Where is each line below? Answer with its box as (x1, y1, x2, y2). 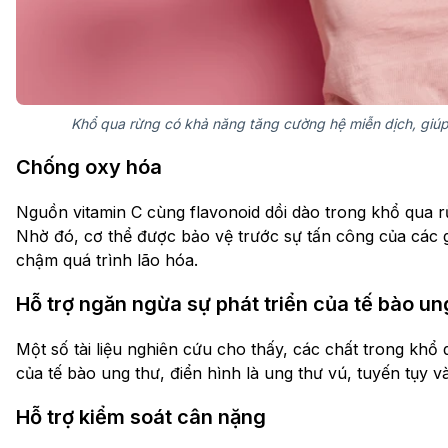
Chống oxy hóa (16, 154, 162, 179)
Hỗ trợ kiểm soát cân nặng (16, 404, 266, 429)
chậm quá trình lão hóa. (16, 249, 198, 270)
